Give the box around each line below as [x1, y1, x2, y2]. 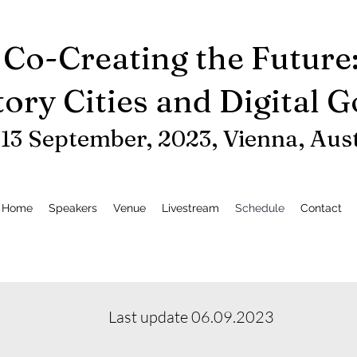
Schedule [235, 202, 284, 214]
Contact [300, 202, 342, 214]
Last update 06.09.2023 [108, 307, 274, 327]
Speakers [49, 202, 97, 214]
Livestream [162, 202, 219, 214]
